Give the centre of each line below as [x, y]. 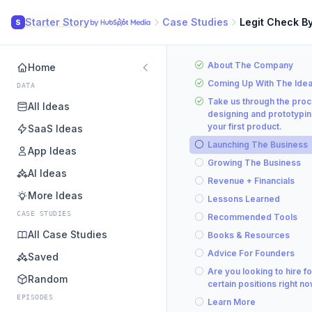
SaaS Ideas [55, 128]
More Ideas [55, 195]
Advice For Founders [251, 253]
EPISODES [35, 297]
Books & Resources [249, 235]
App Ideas [52, 151]
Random [48, 279]
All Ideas [49, 106]
